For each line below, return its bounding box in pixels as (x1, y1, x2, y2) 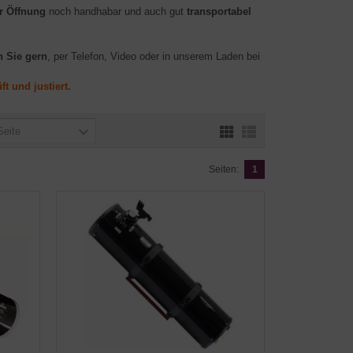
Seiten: (209, 164, 239, 175)
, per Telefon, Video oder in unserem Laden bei (47, 50, 260, 62)
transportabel (187, 6, 251, 17)
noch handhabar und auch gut (46, 6, 187, 17)
